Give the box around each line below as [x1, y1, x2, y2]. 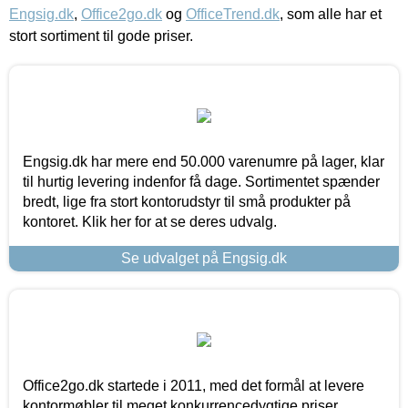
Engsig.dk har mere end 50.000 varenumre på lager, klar [23, 153, 384, 169]
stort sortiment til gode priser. [9, 27, 193, 44]
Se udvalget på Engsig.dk [121, 250, 287, 266]
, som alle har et [280, 5, 382, 22]
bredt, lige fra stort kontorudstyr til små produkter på [23, 193, 351, 209]
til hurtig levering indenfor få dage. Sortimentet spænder [23, 173, 380, 189]
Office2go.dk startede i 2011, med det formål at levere [23, 377, 364, 393]
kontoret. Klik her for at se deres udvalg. [23, 213, 277, 229]
